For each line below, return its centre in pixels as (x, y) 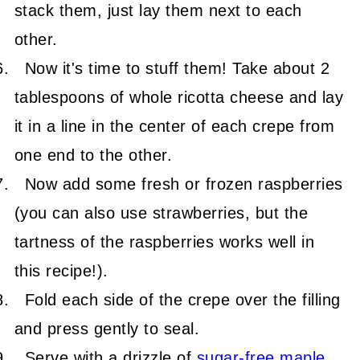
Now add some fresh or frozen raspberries (184, 184)
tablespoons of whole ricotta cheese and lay (179, 98)
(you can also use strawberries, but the (161, 213)
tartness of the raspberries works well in (164, 242)
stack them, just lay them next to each (158, 11)
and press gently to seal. (107, 329)
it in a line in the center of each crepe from (174, 127)
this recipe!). (61, 271)
